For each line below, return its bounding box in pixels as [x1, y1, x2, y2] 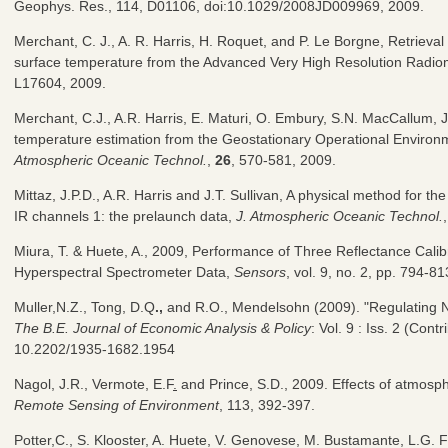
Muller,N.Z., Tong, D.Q [14, 298, 155, 315]
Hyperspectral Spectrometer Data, [14, 263, 234, 280]
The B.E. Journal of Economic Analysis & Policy [14, 319, 311, 336]
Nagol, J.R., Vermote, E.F [14, 375, 173, 392]
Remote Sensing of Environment [14, 396, 219, 413]
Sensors [234, 263, 286, 280]
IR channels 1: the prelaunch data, [14, 207, 236, 224]
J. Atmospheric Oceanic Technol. [236, 207, 443, 224]
